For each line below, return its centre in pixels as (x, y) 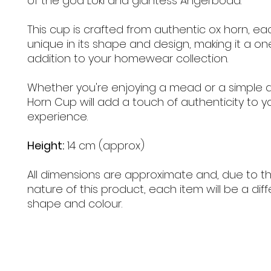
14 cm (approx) (104, 145)
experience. (57, 116)
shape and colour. (75, 204)
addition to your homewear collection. (128, 58)
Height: (46, 145)
